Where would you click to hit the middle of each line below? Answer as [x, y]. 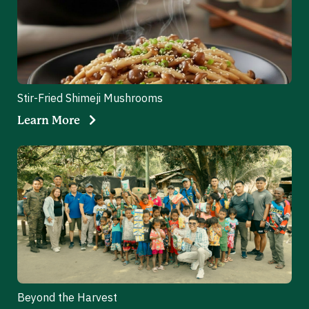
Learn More [49, 120]
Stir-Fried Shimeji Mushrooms [90, 98]
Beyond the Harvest [67, 297]
